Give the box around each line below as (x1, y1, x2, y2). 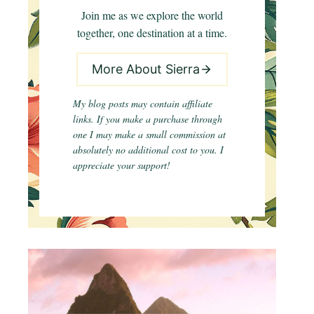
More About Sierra (92, 61, 200, 76)
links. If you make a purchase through (73, 111, 222, 125)
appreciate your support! (73, 158, 174, 172)
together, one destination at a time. (77, 25, 227, 40)
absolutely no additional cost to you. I (73, 142, 224, 156)
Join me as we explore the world (81, 7, 223, 22)
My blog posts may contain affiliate (73, 96, 212, 110)
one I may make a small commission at (73, 127, 226, 141)
